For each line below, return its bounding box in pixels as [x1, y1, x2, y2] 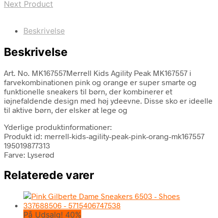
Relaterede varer [4, 168, 94, 182]
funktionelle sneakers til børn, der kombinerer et [4, 86, 172, 96]
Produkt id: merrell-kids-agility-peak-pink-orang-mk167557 [4, 131, 204, 141]
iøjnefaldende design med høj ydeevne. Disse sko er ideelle [4, 95, 213, 105]
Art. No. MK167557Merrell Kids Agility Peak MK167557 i [4, 68, 191, 77]
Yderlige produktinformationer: [4, 122, 112, 131]
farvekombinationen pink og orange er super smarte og [4, 77, 197, 87]
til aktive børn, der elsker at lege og [4, 105, 127, 114]
